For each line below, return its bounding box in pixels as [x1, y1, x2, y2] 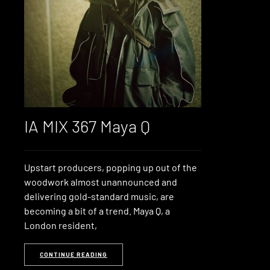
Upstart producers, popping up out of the [24, 162, 197, 174]
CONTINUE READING [40, 251, 107, 259]
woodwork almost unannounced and [24, 176, 177, 188]
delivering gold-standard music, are [24, 190, 174, 202]
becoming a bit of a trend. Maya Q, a [24, 205, 170, 217]
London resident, [24, 219, 97, 231]
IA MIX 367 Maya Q [24, 115, 150, 136]
